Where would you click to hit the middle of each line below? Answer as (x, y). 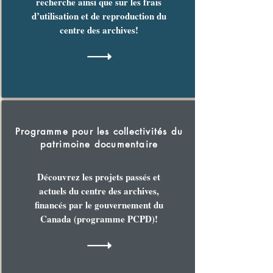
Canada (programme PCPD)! (99, 219)
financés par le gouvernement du (99, 205)
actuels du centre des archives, (99, 191)
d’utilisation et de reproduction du (99, 16)
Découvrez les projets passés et (99, 177)
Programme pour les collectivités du (99, 131)
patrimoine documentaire (99, 144)
